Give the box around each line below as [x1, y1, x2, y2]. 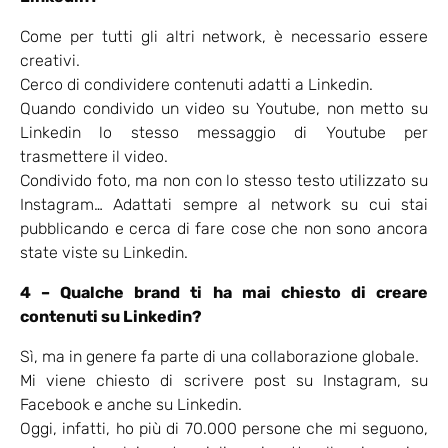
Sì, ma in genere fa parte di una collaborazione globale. [20, 347, 419, 367]
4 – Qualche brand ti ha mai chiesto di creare [20, 283, 428, 303]
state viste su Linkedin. [20, 243, 188, 263]
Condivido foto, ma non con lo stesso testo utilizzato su [20, 171, 428, 191]
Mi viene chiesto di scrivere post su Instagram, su [20, 371, 428, 391]
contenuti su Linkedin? [20, 307, 202, 327]
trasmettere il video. [20, 147, 168, 167]
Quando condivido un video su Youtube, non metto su [20, 99, 428, 119]
